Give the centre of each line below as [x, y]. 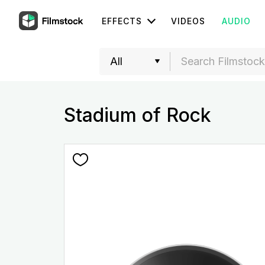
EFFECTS [122, 21]
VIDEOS [188, 21]
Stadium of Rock [137, 115]
